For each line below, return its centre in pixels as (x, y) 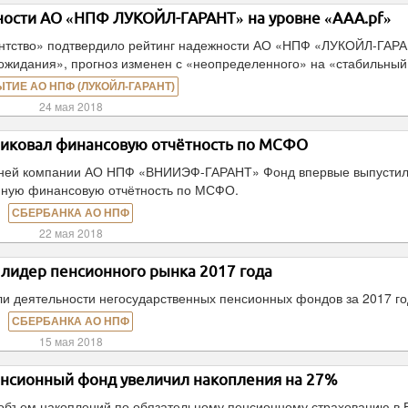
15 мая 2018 (71, 341)
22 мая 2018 (71, 233)
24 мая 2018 (71, 106)
